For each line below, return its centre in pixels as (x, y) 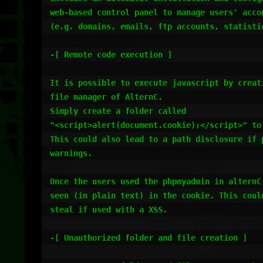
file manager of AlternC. (106, 97)
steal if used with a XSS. (109, 210)
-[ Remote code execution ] (111, 55)
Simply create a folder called (120, 111)
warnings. (71, 153)
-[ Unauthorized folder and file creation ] (149, 238)
